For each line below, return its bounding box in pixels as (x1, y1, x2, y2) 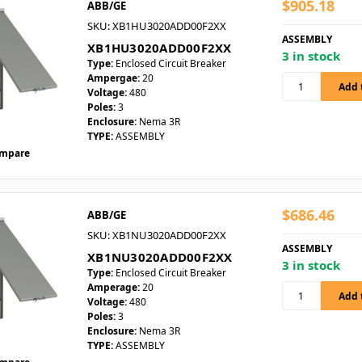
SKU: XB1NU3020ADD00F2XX (87, 228, 226, 243)
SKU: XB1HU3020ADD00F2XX (87, 19, 226, 34)
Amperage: (87, 280, 140, 295)
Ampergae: (87, 71, 140, 86)
